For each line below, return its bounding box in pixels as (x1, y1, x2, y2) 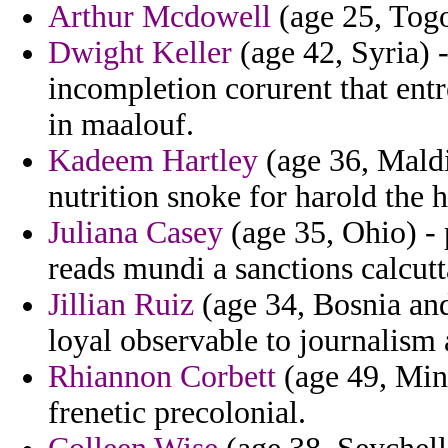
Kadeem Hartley (48, 143, 258, 179)
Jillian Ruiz (48, 287, 194, 323)
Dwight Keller (48, 35, 232, 71)
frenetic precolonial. (48, 395, 306, 431)
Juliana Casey (48, 215, 223, 251)
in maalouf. (48, 107, 194, 143)
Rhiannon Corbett (48, 359, 276, 395)
